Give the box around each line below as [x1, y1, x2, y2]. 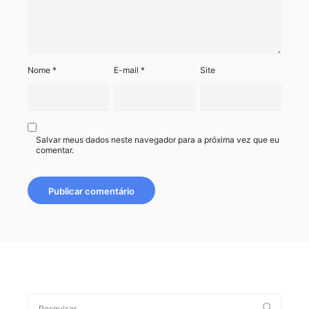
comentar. [36, 145, 74, 156]
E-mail [114, 65, 141, 76]
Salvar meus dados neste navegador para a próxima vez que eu [36, 134, 279, 146]
